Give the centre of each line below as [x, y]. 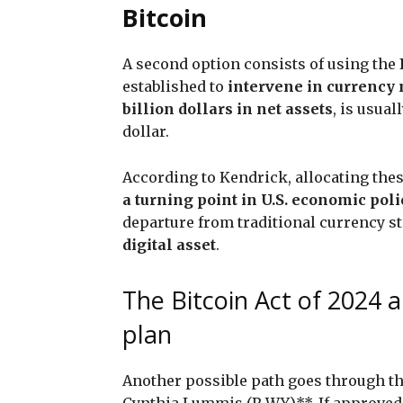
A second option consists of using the [261, 63]
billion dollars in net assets [228, 108]
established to [175, 86]
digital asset [169, 244]
